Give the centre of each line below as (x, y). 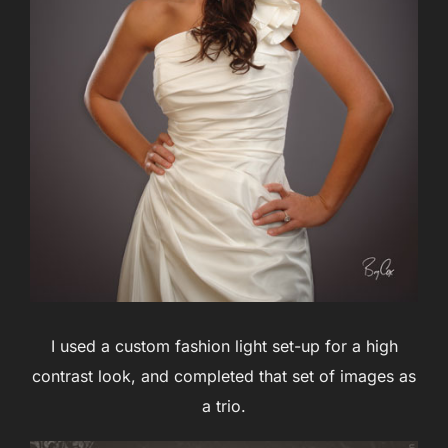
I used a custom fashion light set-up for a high (224, 346)
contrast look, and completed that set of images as (224, 376)
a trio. (224, 406)
